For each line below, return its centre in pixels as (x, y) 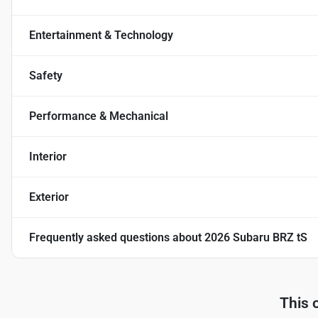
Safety (46, 76)
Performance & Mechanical (99, 116)
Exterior (49, 197)
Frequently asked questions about (117, 237)
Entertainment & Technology (101, 35)
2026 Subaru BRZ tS (256, 237)
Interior (48, 157)
